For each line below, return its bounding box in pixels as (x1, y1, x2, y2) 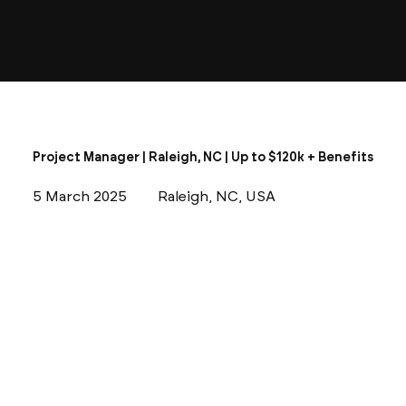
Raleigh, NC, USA (158, 188, 276, 206)
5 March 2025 (32, 187, 127, 205)
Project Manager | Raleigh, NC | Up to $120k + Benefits (32, 149, 373, 165)
